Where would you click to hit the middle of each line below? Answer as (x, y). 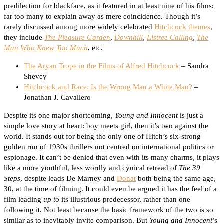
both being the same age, (176, 179)
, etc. (95, 48)
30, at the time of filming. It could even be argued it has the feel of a (110, 189)
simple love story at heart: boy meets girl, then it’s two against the (106, 126)
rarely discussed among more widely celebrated (79, 27)
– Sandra (194, 66)
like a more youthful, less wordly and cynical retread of (91, 168)
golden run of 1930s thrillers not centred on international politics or (109, 147)
